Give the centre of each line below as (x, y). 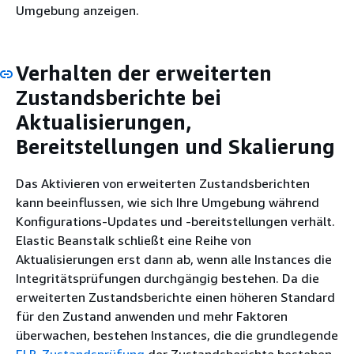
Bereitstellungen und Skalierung (175, 146)
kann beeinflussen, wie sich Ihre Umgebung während (168, 203)
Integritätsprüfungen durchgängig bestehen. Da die (168, 279)
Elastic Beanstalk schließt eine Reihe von (134, 241)
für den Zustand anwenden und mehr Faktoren (152, 316)
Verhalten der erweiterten (144, 73)
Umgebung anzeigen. (77, 10)
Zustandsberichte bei (119, 97)
